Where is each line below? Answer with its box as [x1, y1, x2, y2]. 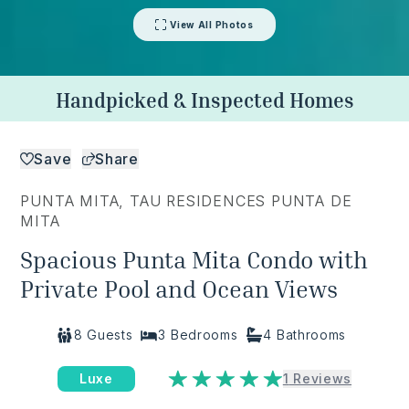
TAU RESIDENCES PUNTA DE [130, 191, 352, 210]
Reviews [288, 370, 352, 386]
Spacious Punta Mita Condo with [20, 245, 369, 274]
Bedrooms [166, 326, 238, 342]
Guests [82, 326, 133, 342]
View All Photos [170, 18, 254, 30]
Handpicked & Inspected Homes [55, 88, 354, 112]
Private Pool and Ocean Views [20, 274, 339, 303]
